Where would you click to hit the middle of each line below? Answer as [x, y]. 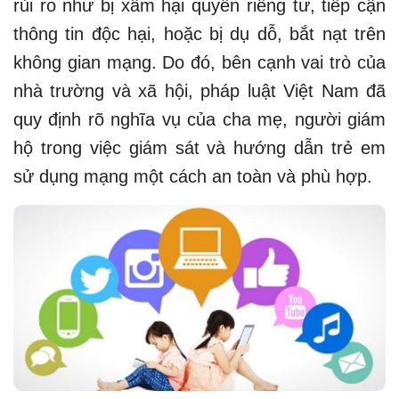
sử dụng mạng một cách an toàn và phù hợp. [193, 176]
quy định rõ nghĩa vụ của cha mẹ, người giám [199, 119]
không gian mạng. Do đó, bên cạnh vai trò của [199, 62]
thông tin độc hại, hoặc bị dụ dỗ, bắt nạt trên [199, 33]
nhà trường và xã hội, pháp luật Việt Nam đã [199, 90]
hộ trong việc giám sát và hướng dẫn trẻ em [199, 147]
